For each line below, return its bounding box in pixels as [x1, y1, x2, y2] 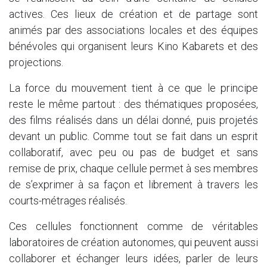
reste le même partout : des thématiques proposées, [9, 97, 258, 110]
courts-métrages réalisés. [9, 194, 127, 207]
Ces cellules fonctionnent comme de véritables [9, 219, 258, 232]
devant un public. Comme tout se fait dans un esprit [9, 129, 258, 142]
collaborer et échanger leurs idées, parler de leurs [9, 252, 258, 265]
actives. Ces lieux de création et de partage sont [9, 7, 258, 20]
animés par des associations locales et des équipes [9, 23, 258, 36]
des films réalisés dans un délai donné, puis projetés [9, 113, 258, 126]
